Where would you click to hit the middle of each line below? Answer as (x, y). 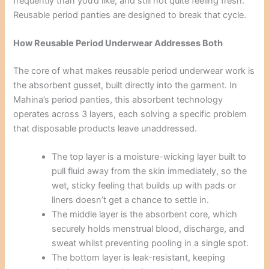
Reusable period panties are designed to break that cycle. (130, 15)
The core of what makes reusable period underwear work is (134, 71)
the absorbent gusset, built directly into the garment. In (125, 85)
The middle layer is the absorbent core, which (145, 215)
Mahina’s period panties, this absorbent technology (118, 99)
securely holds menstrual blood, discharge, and (148, 229)
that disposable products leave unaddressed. (105, 128)
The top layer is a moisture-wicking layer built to (149, 157)
